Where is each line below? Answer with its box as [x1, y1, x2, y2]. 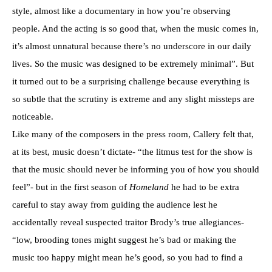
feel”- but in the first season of [12, 182, 129, 192]
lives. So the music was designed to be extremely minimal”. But [12, 58, 254, 69]
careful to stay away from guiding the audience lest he [12, 199, 217, 209]
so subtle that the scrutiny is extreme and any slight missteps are [12, 93, 254, 104]
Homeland [129, 182, 169, 192]
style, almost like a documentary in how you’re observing [12, 5, 231, 16]
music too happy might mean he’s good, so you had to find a [12, 252, 243, 262]
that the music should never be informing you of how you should [12, 164, 259, 174]
